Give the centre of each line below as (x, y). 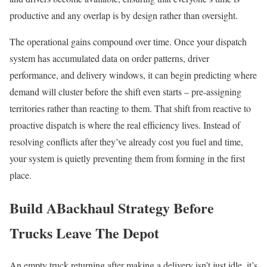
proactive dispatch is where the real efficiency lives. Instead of (125, 125)
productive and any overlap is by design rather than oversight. (124, 15)
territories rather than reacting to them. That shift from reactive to (130, 108)
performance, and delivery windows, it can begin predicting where (133, 74)
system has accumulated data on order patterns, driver (109, 58)
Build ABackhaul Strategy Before (112, 207)
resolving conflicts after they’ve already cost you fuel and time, (126, 141)
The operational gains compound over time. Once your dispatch (128, 41)
